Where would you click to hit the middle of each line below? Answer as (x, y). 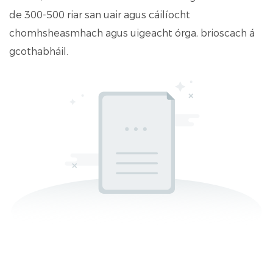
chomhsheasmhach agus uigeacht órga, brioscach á (132, 33)
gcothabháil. (39, 51)
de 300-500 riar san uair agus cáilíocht (100, 15)
